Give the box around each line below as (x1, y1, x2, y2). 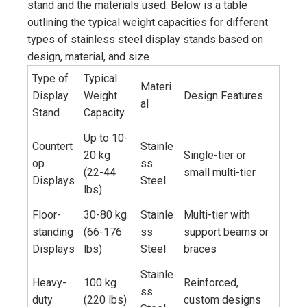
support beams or (184, 225, 269, 239)
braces (184, 243, 217, 256)
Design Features (184, 89, 264, 103)
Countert (32, 140, 73, 153)
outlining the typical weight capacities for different (27, 16, 268, 29)
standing (32, 225, 74, 239)
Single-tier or (184, 149, 247, 162)
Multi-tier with (184, 208, 251, 222)
